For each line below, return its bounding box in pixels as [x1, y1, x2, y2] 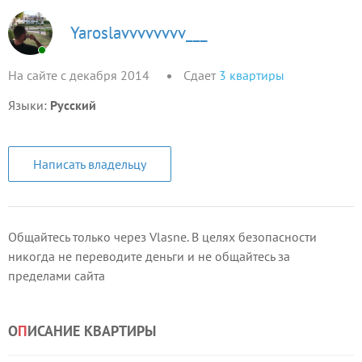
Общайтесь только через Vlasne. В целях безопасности [8, 229, 317, 245]
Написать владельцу [33, 156, 146, 172]
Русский [50, 97, 96, 113]
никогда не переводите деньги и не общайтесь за [8, 248, 290, 264]
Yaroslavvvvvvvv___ [70, 21, 208, 44]
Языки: [8, 97, 50, 113]
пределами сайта [8, 267, 105, 284]
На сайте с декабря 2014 [8, 67, 149, 83]
